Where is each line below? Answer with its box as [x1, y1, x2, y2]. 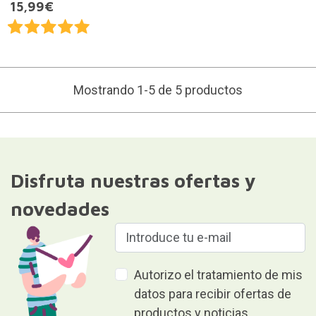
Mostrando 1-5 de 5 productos [73, 82, 243, 97]
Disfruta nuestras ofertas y [10, 169, 256, 192]
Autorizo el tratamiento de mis [134, 267, 303, 282]
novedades [10, 197, 109, 220]
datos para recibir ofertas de [134, 286, 292, 301]
